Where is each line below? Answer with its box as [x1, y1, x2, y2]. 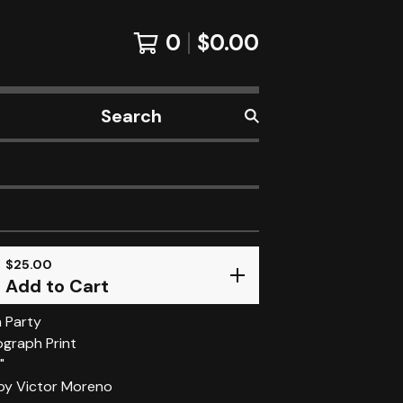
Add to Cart [5, 274, 109, 298]
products [93, 137, 155, 157]
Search [93, 115, 139, 135]
